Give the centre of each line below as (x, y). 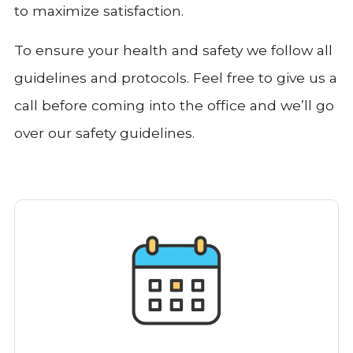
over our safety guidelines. (104, 133)
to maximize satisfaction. (99, 11)
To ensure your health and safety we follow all (173, 50)
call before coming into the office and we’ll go (174, 106)
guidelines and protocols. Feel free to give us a (176, 78)
